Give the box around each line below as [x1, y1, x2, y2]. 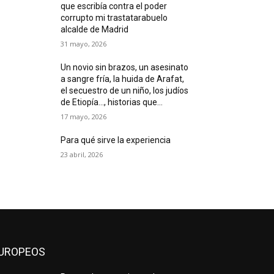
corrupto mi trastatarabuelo [61, 12, 168, 23]
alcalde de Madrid [61, 24, 129, 34]
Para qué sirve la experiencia [61, 135, 171, 145]
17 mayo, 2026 [61, 111, 107, 121]
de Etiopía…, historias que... [61, 97, 163, 107]
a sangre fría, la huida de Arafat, [61, 73, 185, 84]
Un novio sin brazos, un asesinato [61, 62, 189, 72]
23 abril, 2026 [61, 149, 103, 159]
